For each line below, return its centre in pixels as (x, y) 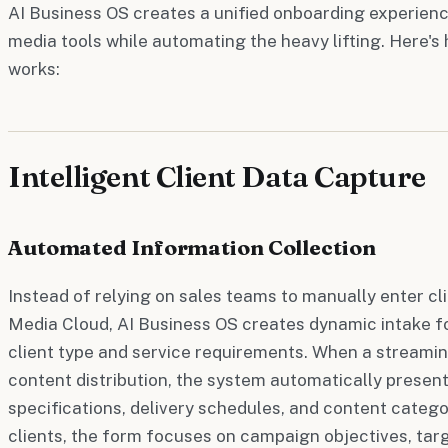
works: (34, 68)
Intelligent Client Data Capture (217, 176)
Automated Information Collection (192, 246)
